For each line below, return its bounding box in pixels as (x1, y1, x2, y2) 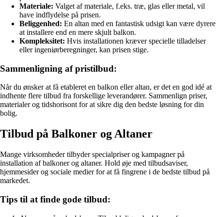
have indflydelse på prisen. (19, 11, 101, 19)
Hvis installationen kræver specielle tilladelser (65, 37, 206, 46)
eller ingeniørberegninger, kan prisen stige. (19, 46, 149, 54)
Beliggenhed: (19, 19, 62, 28)
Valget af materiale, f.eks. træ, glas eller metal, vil (53, 2, 205, 11)
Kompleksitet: (19, 37, 65, 46)
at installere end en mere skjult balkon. (19, 28, 136, 37)
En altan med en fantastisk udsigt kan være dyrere (62, 19, 216, 28)
